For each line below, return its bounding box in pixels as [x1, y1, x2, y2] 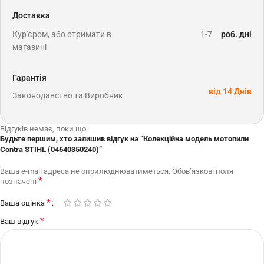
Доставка [12, 10, 50, 20]
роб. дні [220, 29, 252, 39]
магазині [12, 42, 47, 52]
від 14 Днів [208, 87, 252, 97]
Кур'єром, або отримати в [12, 29, 111, 39]
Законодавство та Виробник [12, 90, 123, 100]
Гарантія [12, 72, 47, 82]
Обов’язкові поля [172, 166, 233, 176]
